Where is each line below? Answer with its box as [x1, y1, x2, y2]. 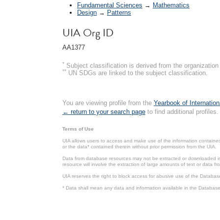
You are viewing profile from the [62, 99, 154, 107]
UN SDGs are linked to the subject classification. [66, 69, 208, 77]
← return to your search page [62, 108, 145, 115]
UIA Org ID [62, 24, 113, 41]
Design [77, 8, 97, 16]
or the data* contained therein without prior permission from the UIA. [62, 143, 217, 149]
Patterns [107, 8, 131, 16]
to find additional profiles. [145, 108, 219, 115]
